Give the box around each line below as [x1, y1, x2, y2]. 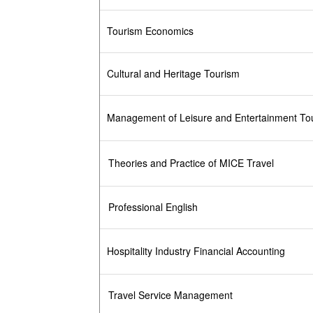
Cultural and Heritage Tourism [107, 66, 240, 81]
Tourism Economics [107, 24, 194, 38]
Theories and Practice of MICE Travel [108, 156, 274, 170]
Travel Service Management [108, 288, 233, 303]
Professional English [108, 200, 198, 214]
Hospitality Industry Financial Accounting [107, 244, 285, 259]
